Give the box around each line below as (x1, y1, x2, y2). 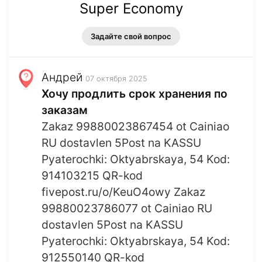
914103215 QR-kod (42, 168, 143, 183)
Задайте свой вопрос (91, 32, 171, 42)
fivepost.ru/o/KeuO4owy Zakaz (42, 185, 205, 199)
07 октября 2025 (85, 74, 147, 84)
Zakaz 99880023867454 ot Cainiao (42, 119, 229, 134)
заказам (42, 103, 88, 118)
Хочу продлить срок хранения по (42, 87, 227, 101)
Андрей (42, 70, 82, 85)
